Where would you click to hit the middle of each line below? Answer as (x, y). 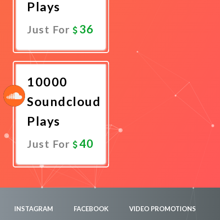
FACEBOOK (91, 208)
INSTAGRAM (34, 208)
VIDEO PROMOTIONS (163, 208)
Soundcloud (64, 101)
